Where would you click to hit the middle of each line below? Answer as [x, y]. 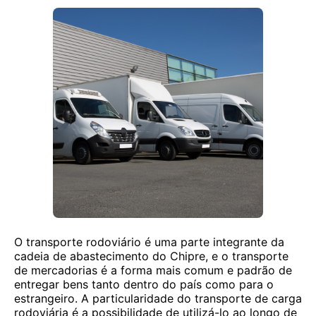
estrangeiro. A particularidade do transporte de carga [158, 298]
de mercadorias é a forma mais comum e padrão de [153, 270]
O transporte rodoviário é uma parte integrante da [149, 242]
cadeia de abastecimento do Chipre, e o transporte [151, 256]
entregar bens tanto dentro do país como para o [144, 284]
